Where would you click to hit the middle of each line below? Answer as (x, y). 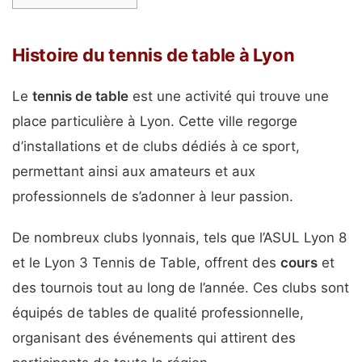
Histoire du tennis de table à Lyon (154, 55)
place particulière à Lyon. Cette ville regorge (155, 122)
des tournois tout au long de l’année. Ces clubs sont (181, 287)
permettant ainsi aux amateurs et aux (134, 172)
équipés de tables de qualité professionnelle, (158, 312)
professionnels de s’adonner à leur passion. (153, 197)
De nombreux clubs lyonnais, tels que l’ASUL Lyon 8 (179, 237)
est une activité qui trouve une (229, 97)
